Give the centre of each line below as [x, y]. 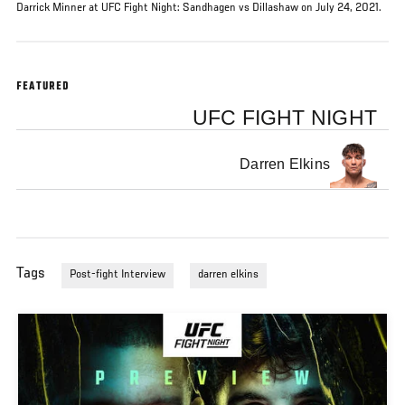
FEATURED [43, 87]
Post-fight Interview [118, 275]
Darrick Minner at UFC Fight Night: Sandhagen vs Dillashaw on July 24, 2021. [200, 8]
